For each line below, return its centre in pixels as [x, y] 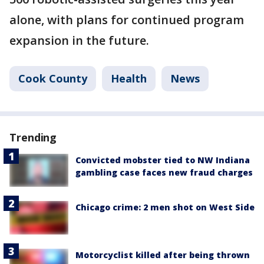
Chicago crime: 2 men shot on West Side [165, 207]
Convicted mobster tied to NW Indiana [163, 160]
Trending [33, 137]
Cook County [53, 78]
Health [129, 78]
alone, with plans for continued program [127, 20]
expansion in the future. [79, 40]
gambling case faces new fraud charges [164, 172]
